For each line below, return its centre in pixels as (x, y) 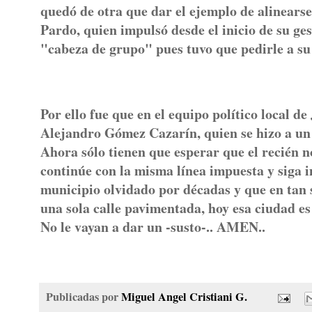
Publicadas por (84, 296)
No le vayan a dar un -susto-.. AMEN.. (153, 226)
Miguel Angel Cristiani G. (184, 296)
